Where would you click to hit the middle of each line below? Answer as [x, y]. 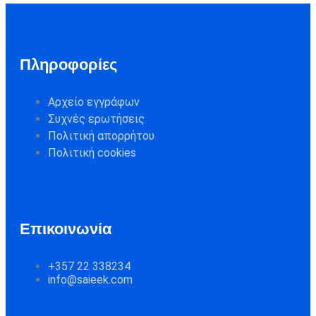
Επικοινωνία [66, 229]
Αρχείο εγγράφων [94, 102]
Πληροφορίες [68, 65]
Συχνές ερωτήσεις [96, 119]
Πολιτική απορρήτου [101, 136]
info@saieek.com [90, 279]
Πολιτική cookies [92, 153]
